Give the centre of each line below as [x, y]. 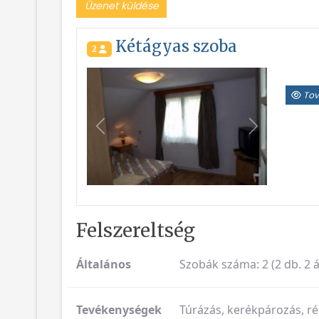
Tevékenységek [119, 309]
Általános [104, 264]
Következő [281, 134]
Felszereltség [136, 230]
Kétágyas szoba [174, 46]
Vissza [116, 134]
